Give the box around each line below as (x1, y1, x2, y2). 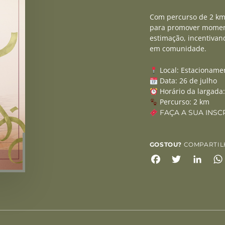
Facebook (161, 154, 201, 164)
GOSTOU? (149, 141, 182, 148)
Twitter (182, 154, 211, 164)
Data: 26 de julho (157, 76, 217, 86)
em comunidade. (149, 44, 206, 54)
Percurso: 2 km (157, 97, 209, 107)
